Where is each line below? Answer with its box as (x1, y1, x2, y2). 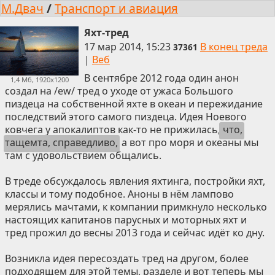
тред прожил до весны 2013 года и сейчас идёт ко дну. (5, 226, 265, 240)
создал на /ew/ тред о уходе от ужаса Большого (5, 84, 233, 98)
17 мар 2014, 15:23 (83, 39, 171, 53)
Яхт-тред (83, 26, 129, 39)
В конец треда (199, 39, 268, 53)
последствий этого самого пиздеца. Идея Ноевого (5, 110, 247, 124)
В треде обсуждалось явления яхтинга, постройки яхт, (5, 174, 265, 188)
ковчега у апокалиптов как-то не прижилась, (5, 123, 220, 137)
